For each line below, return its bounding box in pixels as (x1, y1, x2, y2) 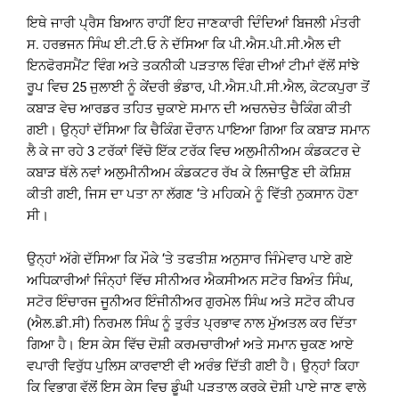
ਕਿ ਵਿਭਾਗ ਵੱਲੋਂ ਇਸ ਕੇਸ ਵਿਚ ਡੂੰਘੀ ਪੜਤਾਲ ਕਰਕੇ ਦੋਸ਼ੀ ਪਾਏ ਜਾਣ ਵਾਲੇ (27, 379, 366, 396)
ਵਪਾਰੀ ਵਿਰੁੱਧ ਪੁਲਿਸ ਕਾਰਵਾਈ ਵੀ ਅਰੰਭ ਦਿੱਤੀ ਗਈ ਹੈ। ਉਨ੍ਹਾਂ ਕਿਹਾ (27, 358, 359, 375)
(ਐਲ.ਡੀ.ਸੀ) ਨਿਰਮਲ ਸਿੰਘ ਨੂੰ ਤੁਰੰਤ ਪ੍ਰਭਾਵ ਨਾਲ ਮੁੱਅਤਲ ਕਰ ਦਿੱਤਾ (27, 315, 356, 332)
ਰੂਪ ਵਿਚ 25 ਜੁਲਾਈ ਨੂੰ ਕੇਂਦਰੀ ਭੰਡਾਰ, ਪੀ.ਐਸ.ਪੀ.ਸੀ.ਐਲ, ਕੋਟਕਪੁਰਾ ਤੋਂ (27, 79, 370, 96)
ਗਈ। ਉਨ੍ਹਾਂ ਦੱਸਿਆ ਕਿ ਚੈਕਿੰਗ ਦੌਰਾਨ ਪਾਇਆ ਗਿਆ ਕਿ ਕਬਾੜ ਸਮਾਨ (27, 122, 370, 139)
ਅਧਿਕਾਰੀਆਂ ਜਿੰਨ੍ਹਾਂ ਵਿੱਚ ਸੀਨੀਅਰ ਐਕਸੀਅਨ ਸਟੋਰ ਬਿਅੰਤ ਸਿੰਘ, (27, 273, 353, 289)
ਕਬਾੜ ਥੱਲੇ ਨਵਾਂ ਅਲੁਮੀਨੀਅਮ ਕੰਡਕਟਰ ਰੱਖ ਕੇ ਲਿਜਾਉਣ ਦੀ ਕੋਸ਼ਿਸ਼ (27, 165, 351, 182)
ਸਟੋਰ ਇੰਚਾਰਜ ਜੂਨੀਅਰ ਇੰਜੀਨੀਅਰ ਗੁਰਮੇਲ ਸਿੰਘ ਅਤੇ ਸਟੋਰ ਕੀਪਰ (27, 294, 354, 311)
